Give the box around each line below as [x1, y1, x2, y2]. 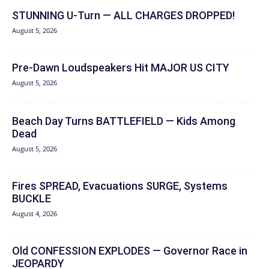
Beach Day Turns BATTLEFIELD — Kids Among [12, 114, 235, 127]
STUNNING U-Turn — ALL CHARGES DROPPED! [12, 8, 235, 22]
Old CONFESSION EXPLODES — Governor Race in [12, 244, 247, 257]
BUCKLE [12, 192, 51, 205]
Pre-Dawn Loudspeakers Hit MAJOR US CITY [12, 61, 229, 74]
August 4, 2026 [12, 208, 57, 218]
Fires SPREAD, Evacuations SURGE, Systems [12, 179, 228, 192]
